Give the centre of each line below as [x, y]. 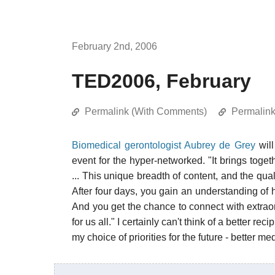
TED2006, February [161, 81]
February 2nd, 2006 [114, 46]
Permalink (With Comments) [146, 111]
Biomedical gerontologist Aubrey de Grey [164, 145]
